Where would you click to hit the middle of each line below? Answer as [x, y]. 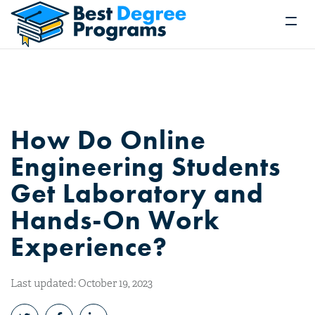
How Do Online [108, 140]
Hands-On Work [115, 220]
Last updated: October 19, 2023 [82, 283]
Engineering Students [146, 167]
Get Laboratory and [137, 193]
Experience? [89, 247]
